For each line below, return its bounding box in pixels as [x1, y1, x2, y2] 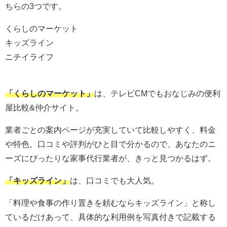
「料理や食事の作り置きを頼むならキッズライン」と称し [5, 199, 216, 207]
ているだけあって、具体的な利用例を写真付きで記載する [5, 213, 216, 221]
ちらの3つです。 [5, 2, 66, 11]
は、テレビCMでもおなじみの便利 [94, 89, 220, 98]
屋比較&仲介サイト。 [5, 103, 84, 112]
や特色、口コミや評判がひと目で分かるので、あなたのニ [5, 140, 216, 148]
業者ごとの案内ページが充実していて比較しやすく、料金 [5, 126, 216, 134]
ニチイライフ [5, 53, 54, 61]
